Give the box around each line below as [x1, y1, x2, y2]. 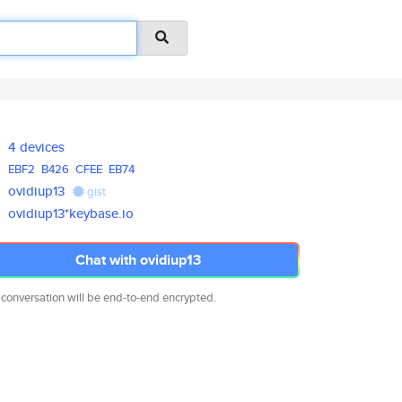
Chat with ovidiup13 [75, 249, 201, 270]
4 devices [8, 137, 66, 156]
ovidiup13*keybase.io [8, 204, 135, 223]
